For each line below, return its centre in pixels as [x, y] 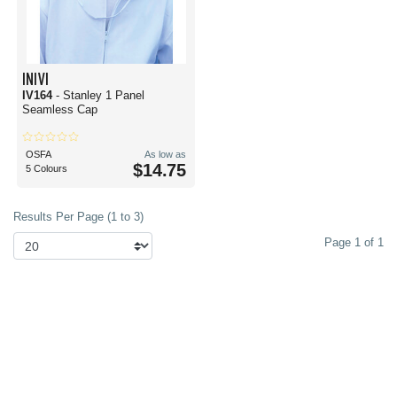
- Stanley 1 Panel [100, 95]
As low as [165, 154]
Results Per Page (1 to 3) [78, 217]
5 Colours [47, 168]
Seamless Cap [60, 109]
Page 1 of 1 [354, 242]
